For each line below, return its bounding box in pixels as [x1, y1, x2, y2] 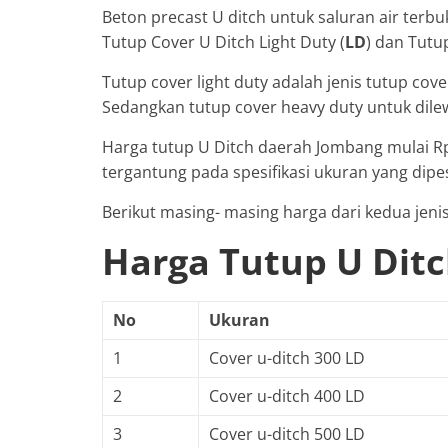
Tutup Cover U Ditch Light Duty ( [102, 30, 345, 53]
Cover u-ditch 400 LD [209, 384, 365, 407]
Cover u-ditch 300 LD [209, 346, 365, 369]
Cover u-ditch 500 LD [209, 422, 365, 445]
